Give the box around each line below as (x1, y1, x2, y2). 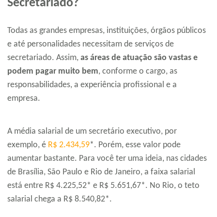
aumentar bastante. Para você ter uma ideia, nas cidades (7, 154, 207, 164)
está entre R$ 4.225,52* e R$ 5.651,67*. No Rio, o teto (7, 181, 200, 191)
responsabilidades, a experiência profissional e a (7, 80, 177, 90)
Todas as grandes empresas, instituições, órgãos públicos (7, 26, 206, 36)
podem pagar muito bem (7, 67, 98, 77)
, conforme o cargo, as (98, 67, 177, 77)
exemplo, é (7, 140, 48, 150)
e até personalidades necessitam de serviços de (7, 40, 174, 49)
